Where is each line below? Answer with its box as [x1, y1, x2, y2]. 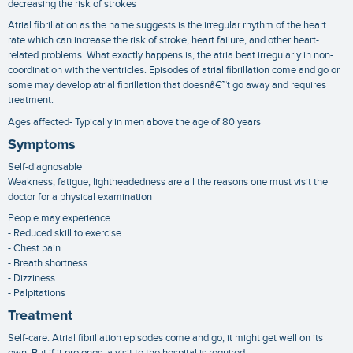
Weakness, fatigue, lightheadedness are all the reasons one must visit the [8, 175, 328, 188]
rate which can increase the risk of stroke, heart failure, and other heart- [8, 34, 319, 47]
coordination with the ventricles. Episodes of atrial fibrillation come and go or [8, 64, 340, 77]
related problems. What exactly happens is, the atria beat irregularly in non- [8, 49, 333, 62]
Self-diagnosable [8, 160, 82, 173]
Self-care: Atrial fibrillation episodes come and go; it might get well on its [8, 332, 323, 345]
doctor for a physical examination [8, 190, 152, 203]
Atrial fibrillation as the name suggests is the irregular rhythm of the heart [8, 19, 326, 32]
